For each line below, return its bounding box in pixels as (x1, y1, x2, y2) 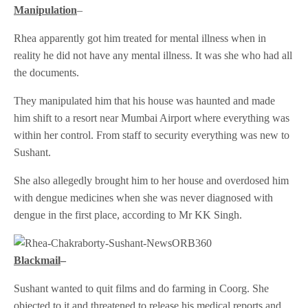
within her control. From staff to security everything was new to (14, 129, 290, 142)
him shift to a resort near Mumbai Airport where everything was (14, 112, 290, 124)
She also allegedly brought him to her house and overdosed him (14, 175, 289, 187)
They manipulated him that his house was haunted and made (14, 95, 276, 107)
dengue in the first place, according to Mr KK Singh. (14, 209, 243, 221)
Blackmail (14, 254, 60, 267)
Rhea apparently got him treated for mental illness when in (14, 32, 267, 45)
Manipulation (14, 4, 77, 16)
